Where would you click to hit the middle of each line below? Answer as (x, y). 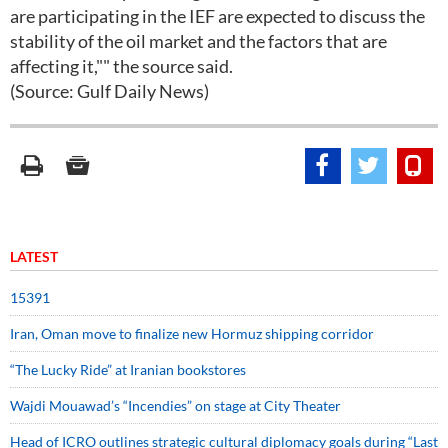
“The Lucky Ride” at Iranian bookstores (128, 369)
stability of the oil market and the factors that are (198, 41)
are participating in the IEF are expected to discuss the (217, 16)
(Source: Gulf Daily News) (109, 91)
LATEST (34, 256)
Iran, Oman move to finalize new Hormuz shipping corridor (192, 333)
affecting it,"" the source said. (121, 66)
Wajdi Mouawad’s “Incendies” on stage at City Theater (175, 405)
